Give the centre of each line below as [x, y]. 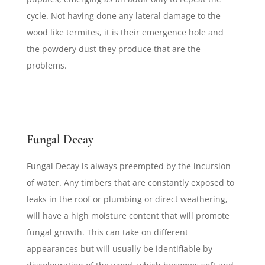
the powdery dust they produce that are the [113, 49]
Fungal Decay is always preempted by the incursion [128, 166]
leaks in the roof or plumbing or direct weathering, [127, 199]
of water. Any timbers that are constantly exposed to [130, 183]
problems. [46, 66]
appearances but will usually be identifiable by [119, 249]
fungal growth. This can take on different [107, 232]
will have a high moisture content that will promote [128, 216]
